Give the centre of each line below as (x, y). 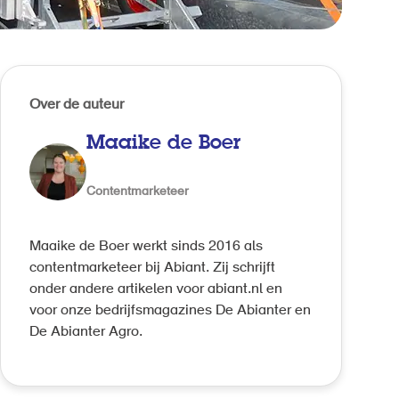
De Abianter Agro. (86, 333)
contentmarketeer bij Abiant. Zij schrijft (152, 269)
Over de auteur (77, 105)
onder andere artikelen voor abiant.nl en (156, 290)
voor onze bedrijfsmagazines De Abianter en (170, 311)
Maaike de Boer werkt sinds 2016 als (146, 247)
